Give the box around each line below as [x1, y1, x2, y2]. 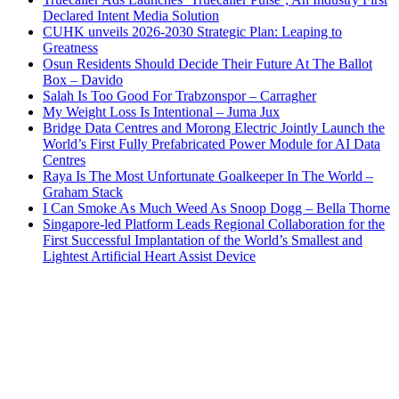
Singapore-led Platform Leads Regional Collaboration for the [43, 216, 385, 232]
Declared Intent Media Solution [43, 8, 219, 24]
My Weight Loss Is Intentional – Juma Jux [43, 104, 280, 120]
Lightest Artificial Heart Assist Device [43, 248, 256, 265]
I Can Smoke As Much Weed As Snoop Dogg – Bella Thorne [43, 200, 390, 216]
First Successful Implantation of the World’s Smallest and [43, 232, 362, 248]
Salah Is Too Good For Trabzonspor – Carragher [43, 88, 316, 104]
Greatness [43, 40, 98, 56]
